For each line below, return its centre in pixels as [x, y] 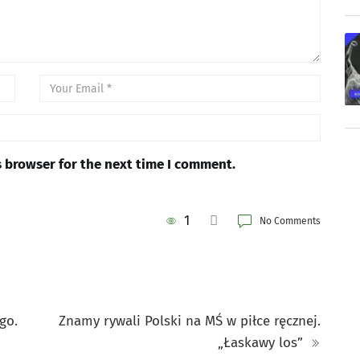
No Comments [290, 221]
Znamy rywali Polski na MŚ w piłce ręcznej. [190, 321]
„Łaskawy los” [262, 342]
